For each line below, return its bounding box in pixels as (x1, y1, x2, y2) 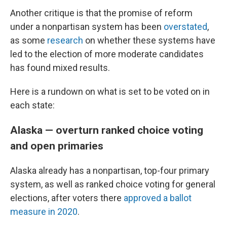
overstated (164, 21, 207, 32)
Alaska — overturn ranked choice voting (10, 124, 203, 136)
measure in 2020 (10, 206, 78, 217)
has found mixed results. (10, 62, 110, 73)
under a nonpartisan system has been (10, 21, 164, 32)
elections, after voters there (10, 193, 124, 203)
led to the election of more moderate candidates (10, 49, 204, 59)
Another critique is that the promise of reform (10, 8, 193, 18)
